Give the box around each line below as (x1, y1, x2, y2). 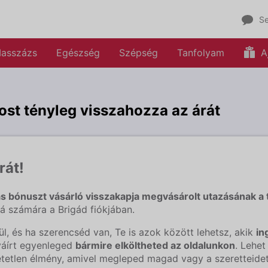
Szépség (119, 47, 158, 59)
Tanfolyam (177, 47, 224, 59)
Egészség (56, 47, 100, 59)
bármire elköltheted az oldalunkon (75, 239, 235, 251)
